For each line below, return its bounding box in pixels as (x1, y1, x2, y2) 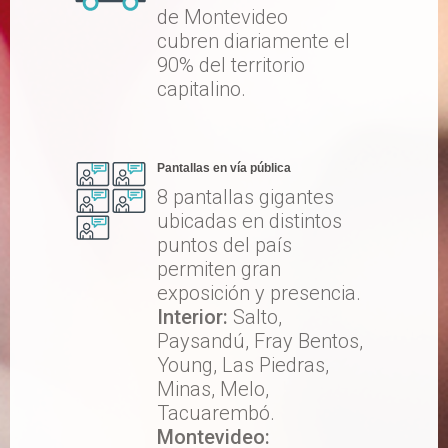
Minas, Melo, (157, 377, 269, 401)
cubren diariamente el (157, 29, 350, 53)
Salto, (228, 305, 282, 329)
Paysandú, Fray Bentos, (157, 329, 363, 353)
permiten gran (157, 257, 281, 281)
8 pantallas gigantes (157, 185, 334, 209)
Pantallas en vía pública (157, 161, 291, 175)
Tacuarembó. (157, 401, 275, 425)
